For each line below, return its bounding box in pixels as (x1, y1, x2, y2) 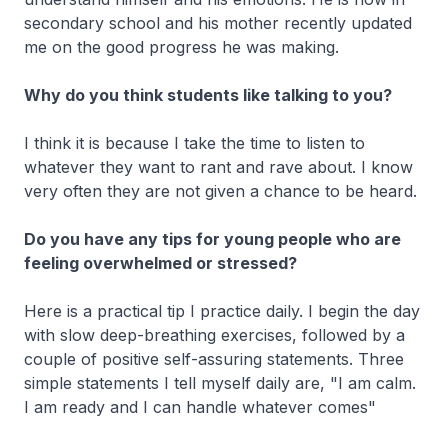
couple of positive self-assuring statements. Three (24, 349, 404, 370)
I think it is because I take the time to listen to (24, 133, 365, 154)
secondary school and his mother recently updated (24, 13, 412, 34)
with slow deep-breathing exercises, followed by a (24, 325, 405, 346)
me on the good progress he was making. (24, 37, 344, 58)
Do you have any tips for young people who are (24, 229, 401, 250)
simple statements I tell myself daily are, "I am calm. (24, 373, 416, 394)
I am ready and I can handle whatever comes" (24, 397, 376, 418)
